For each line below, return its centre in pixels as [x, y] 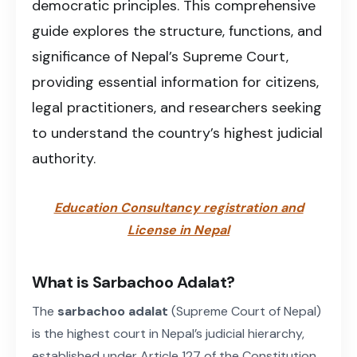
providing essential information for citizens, [175, 82]
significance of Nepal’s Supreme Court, [160, 56]
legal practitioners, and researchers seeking [177, 107]
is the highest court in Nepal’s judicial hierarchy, [168, 333]
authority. [64, 158]
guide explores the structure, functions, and [177, 31]
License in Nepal [178, 229]
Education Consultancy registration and [178, 207]
